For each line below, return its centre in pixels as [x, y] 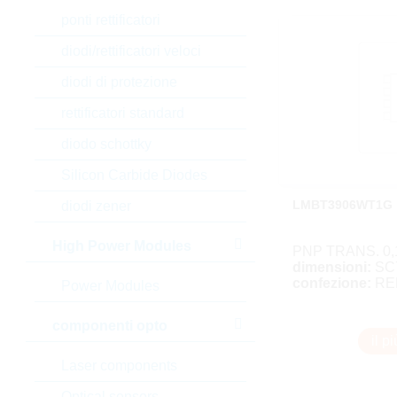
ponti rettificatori [110, 20]
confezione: [331, 284]
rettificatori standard [122, 113]
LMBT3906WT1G [342, 205]
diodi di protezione [119, 82]
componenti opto [109, 326]
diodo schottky [106, 144]
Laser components [119, 366]
